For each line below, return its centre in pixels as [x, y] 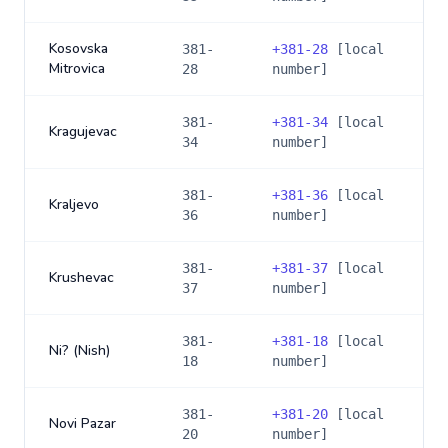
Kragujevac [83, 131]
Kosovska [78, 48]
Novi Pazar [82, 423]
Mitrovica [77, 68]
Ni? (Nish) [79, 350]
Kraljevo [74, 204]
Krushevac [81, 277]
